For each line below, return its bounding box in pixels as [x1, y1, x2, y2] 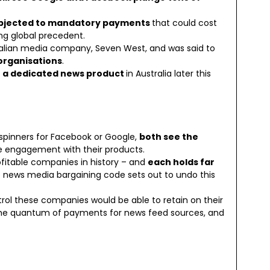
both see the [139, 130, 198, 143]
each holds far [148, 155, 215, 168]
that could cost [152, 16, 217, 29]
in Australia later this [126, 67, 211, 80]
